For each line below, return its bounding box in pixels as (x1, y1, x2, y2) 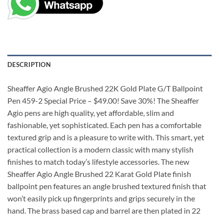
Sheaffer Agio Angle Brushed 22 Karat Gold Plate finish (7, 169, 191, 179)
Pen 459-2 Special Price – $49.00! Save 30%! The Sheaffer (7, 96, 199, 106)
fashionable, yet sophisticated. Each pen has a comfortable (7, 120, 201, 130)
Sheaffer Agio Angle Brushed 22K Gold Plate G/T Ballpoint (7, 84, 203, 93)
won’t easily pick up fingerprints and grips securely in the (7, 194, 195, 203)
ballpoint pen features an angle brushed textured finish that (7, 181, 206, 191)
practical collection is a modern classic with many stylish (7, 145, 194, 154)
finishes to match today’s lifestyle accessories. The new (7, 157, 189, 167)
